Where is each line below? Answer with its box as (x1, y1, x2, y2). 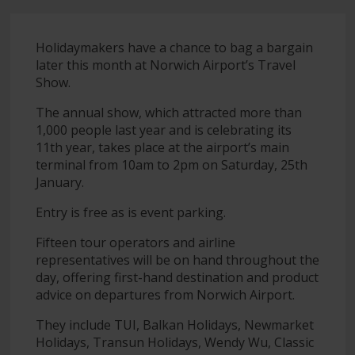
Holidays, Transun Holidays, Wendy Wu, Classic (35, 333, 314, 351)
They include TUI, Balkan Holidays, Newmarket (35, 315, 314, 334)
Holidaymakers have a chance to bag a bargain (35, 38, 313, 56)
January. (35, 173, 84, 191)
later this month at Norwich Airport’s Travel (35, 55, 296, 74)
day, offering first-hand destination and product (35, 268, 319, 286)
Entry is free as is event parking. (35, 203, 226, 221)
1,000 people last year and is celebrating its (35, 120, 292, 139)
